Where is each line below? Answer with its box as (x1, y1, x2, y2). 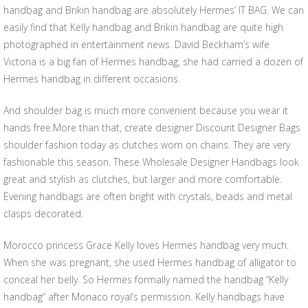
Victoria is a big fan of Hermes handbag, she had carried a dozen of (3, 55, 303, 68)
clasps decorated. (3, 207, 83, 220)
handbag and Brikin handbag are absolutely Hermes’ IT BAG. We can (3, 3, 304, 16)
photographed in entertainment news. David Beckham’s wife (3, 38, 269, 51)
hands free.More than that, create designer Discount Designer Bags (3, 121, 300, 134)
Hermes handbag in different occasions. (3, 72, 180, 85)
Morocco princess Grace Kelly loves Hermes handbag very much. (3, 239, 289, 252)
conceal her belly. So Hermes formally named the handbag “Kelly (3, 273, 288, 286)
